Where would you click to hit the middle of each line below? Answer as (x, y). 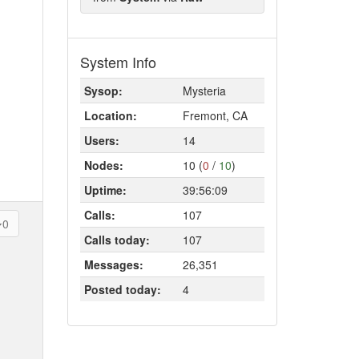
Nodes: (103, 165)
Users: (101, 140)
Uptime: (105, 190)
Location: (110, 115)
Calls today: (117, 240)
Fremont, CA (215, 115)
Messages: (113, 264)
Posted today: (122, 289)
